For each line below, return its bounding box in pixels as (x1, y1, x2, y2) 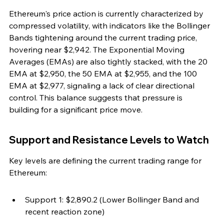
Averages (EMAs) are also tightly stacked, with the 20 (9, 56, 209, 67)
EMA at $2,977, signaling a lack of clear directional (9, 80, 196, 91)
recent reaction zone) (25, 206, 104, 217)
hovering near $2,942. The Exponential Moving (9, 44, 186, 55)
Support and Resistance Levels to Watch (9, 133, 209, 146)
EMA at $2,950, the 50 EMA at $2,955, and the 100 (9, 68, 199, 79)
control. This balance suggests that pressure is (9, 92, 184, 103)
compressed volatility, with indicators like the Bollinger (9, 20, 212, 31)
